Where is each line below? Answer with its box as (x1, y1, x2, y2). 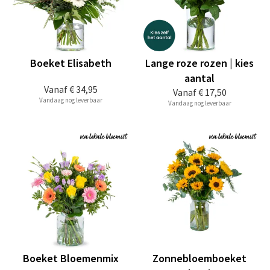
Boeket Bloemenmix (22, 251, 119, 265)
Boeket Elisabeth (30, 56, 111, 70)
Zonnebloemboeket (152, 251, 246, 265)
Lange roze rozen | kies (145, 56, 254, 70)
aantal (184, 71, 215, 85)
